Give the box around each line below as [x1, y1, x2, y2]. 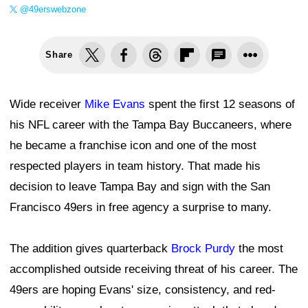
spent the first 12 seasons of [145, 97, 295, 111]
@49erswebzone [20, 3, 86, 14]
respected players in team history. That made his [10, 159, 261, 173]
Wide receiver [10, 97, 85, 111]
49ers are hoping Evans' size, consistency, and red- [10, 283, 276, 296]
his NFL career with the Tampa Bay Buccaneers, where [10, 118, 291, 131]
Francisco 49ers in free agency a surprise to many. [10, 200, 272, 214]
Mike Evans [85, 97, 145, 111]
